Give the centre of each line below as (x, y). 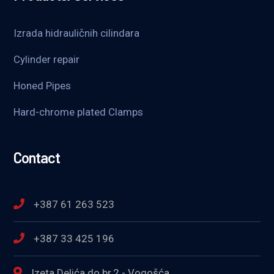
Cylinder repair (47, 60)
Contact (37, 158)
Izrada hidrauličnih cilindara (77, 33)
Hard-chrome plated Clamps (79, 112)
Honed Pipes (43, 86)
